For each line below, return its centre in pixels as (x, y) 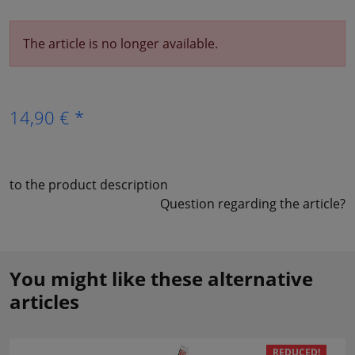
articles (44, 301)
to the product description (89, 184)
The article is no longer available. (120, 43)
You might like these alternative (161, 278)
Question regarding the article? (253, 203)
